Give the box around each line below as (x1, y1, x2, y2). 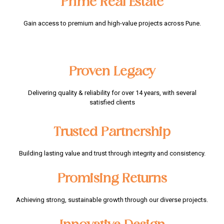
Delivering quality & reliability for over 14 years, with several (27, 89, 196, 97)
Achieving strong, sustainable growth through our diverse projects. (16, 196, 208, 204)
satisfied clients (89, 98, 135, 106)
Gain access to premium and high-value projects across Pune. (23, 19, 201, 27)
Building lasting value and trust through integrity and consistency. (18, 149, 205, 157)
